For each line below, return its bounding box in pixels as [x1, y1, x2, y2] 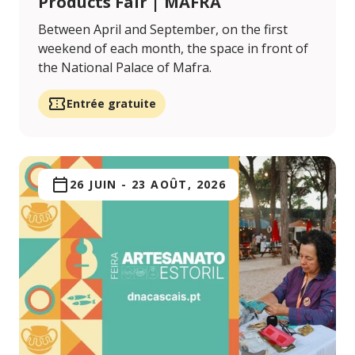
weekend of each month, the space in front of [38, 40, 308, 58]
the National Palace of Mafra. [38, 59, 212, 77]
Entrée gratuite [67, 96, 156, 112]
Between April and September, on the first [38, 21, 288, 39]
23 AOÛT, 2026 [132, 177, 227, 193]
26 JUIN [70, 177, 117, 193]
